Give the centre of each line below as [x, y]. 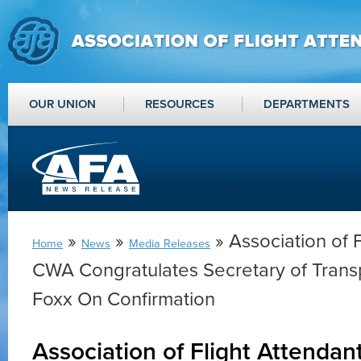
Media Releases [170, 244]
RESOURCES [180, 104]
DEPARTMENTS [307, 104]
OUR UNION [62, 104]
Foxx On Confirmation [124, 299]
